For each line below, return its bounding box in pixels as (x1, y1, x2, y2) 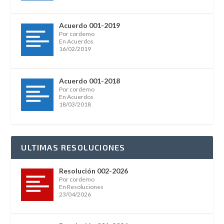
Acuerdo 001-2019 (58, 21, 120, 30)
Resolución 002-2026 (58, 166, 128, 175)
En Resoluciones (58, 182, 103, 190)
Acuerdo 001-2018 (58, 76, 120, 85)
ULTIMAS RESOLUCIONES (21, 142, 125, 152)
